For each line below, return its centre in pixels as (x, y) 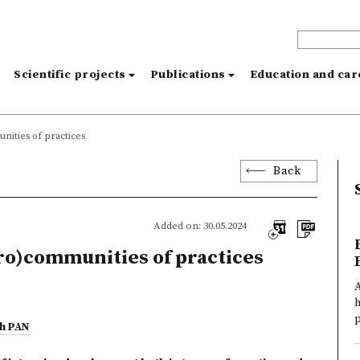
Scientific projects (70, 75)
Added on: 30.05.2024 (200, 226)
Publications (188, 75)
